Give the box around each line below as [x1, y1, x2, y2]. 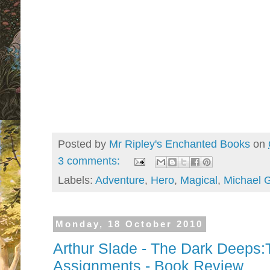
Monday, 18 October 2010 [55, 219, 204, 230]
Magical [180, 174, 218, 186]
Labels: [58, 174, 95, 186]
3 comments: [58, 155, 123, 168]
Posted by [58, 137, 109, 150]
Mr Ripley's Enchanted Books [109, 137, 250, 150]
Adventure [95, 174, 145, 186]
